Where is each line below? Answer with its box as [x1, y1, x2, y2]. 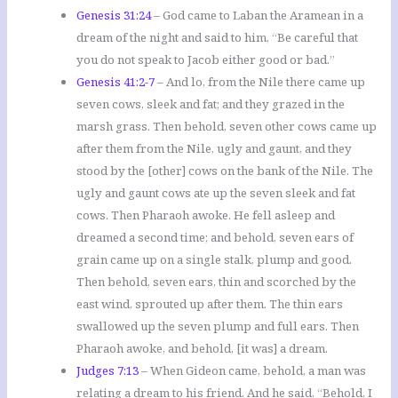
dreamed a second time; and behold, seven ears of [76, 228, 354, 245]
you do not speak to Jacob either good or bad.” [76, 51, 336, 68]
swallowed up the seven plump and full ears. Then [76, 317, 360, 334]
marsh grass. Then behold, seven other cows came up [76, 117, 378, 134]
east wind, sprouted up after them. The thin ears [76, 295, 344, 312]
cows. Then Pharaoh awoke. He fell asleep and [76, 206, 336, 223]
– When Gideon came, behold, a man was [139, 362, 367, 378]
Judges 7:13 [76, 362, 139, 378]
